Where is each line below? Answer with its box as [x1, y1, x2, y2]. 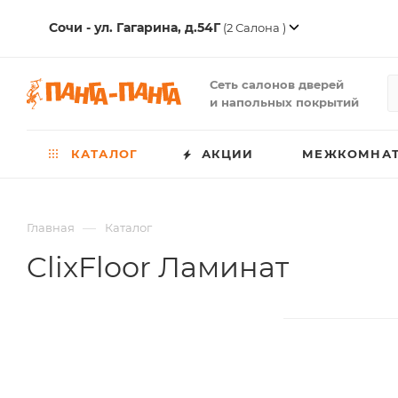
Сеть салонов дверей [210, 77, 344, 92]
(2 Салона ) [220, 20, 289, 35]
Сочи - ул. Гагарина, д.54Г [49, 20, 220, 36]
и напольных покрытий [210, 95, 359, 109]
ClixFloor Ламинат [27, 250, 289, 284]
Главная [27, 220, 75, 235]
